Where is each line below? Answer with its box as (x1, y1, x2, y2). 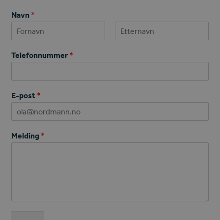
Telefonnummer (11, 50, 70, 60)
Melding (11, 130, 41, 140)
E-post (11, 90, 37, 100)
